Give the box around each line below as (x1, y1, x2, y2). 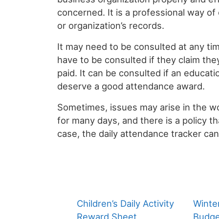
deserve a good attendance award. (57, 81, 205, 92)
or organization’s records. (57, 20, 164, 31)
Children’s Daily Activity (77, 198, 174, 209)
